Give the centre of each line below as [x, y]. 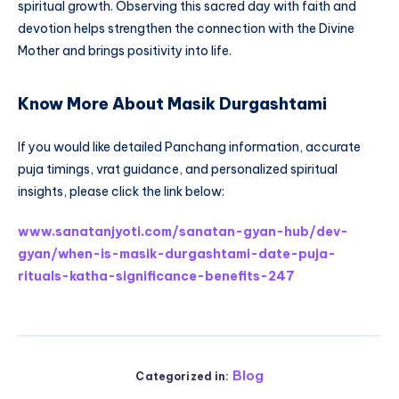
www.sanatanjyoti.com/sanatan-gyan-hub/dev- [183, 232]
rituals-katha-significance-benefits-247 [156, 277]
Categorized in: [183, 377]
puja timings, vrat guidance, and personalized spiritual [178, 169]
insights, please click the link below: [121, 191]
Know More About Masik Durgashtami [172, 104]
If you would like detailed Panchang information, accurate [189, 147]
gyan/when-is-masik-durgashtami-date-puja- [177, 254]
